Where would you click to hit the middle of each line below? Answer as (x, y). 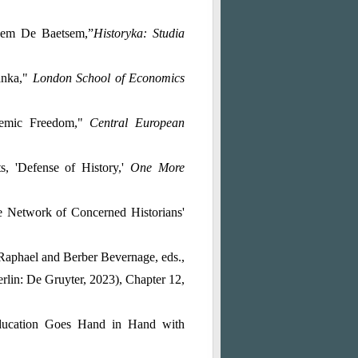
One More (158, 167)
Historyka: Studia (139, 33)
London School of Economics (108, 78)
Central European (137, 123)
